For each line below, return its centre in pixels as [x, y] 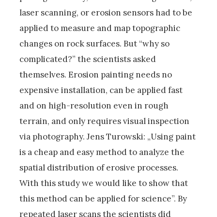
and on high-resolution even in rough [94, 106]
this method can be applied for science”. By [103, 199]
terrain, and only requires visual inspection [104, 121]
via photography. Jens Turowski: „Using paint [108, 137]
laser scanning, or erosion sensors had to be [106, 13]
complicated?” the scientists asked [88, 59]
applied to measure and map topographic [100, 28]
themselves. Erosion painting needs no [96, 75]
